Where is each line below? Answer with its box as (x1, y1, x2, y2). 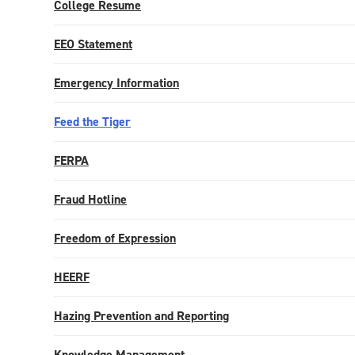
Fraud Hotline (54, 191, 127, 208)
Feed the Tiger (54, 113, 131, 130)
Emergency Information (54, 74, 179, 91)
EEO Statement (54, 36, 132, 52)
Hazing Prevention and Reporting (54, 307, 229, 324)
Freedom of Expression (54, 230, 176, 246)
